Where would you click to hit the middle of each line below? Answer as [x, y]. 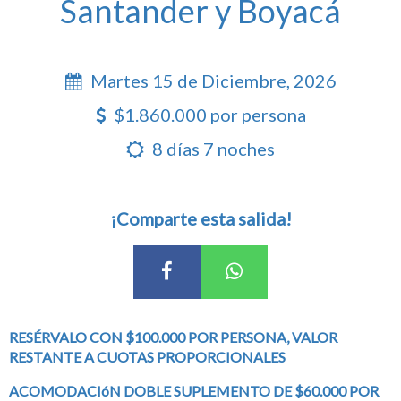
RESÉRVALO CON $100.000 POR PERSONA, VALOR [173, 337]
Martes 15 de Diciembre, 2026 [211, 80]
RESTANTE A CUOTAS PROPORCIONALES [149, 356]
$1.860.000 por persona [208, 114]
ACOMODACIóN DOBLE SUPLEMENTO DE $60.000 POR [194, 390]
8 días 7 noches [212, 148]
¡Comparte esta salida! [200, 218]
